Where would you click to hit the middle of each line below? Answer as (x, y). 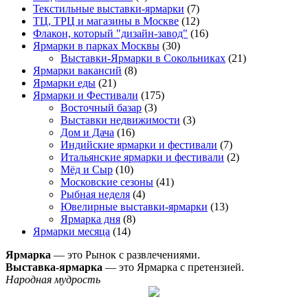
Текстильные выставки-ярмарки (109, 8)
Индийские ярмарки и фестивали (139, 144)
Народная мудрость (53, 279)
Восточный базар (101, 107)
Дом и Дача (87, 132)
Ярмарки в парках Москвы (96, 45)
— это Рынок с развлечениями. (125, 254)
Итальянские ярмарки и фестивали (142, 157)
